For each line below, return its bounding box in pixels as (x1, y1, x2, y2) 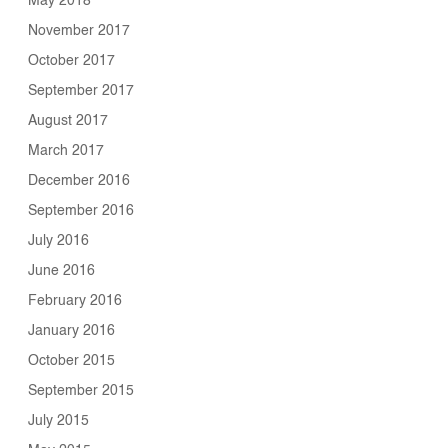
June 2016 (28, 263, 96, 278)
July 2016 (28, 233, 90, 248)
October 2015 (28, 353, 116, 368)
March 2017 (28, 143, 105, 158)
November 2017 (28, 23, 131, 38)
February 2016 (28, 293, 123, 308)
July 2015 (28, 413, 90, 428)
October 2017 (28, 53, 116, 68)
